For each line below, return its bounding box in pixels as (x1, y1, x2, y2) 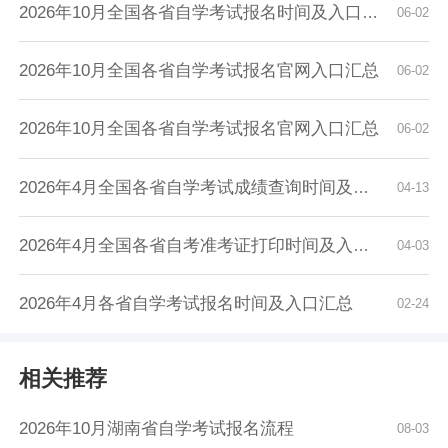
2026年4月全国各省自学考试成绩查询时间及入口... (19, 177, 354, 197)
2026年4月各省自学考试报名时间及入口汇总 (19, 294, 354, 314)
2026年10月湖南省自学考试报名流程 (19, 418, 295, 438)
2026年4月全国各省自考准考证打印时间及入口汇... (19, 235, 354, 255)
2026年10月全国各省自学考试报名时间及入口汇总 (19, 2, 363, 22)
